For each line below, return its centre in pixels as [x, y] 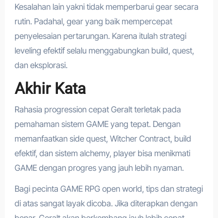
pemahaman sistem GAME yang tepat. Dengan [97, 124]
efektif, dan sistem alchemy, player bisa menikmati [102, 153]
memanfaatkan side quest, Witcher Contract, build [103, 138]
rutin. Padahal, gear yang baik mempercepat [93, 22]
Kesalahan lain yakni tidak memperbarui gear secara [106, 7]
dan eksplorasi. [41, 65]
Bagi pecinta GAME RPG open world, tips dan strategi [109, 189]
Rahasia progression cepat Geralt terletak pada [98, 109]
